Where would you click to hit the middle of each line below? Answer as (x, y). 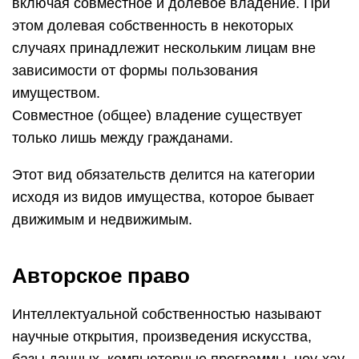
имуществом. (56, 93)
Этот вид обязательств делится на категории (163, 175)
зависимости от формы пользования (135, 71)
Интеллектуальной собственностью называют (167, 314)
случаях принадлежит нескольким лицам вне (164, 48)
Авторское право (101, 276)
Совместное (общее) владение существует (157, 115)
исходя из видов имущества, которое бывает (163, 197)
